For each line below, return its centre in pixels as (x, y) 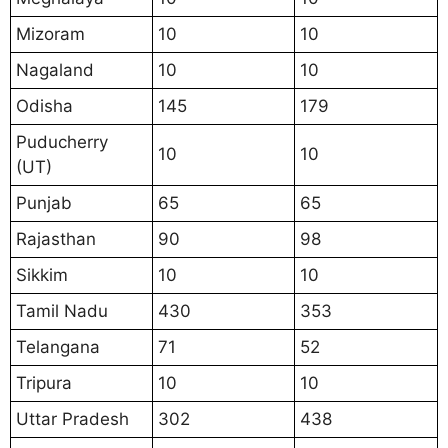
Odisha (44, 105)
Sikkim (42, 274)
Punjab (44, 202)
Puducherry (62, 141)
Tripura (44, 382)
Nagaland (55, 69)
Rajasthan (56, 238)
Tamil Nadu (62, 310)
